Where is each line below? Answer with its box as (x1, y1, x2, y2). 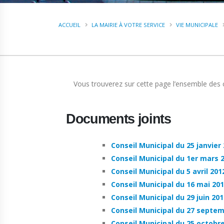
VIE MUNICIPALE (176, 21, 218, 28)
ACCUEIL (58, 21, 80, 28)
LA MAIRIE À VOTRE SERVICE (91, 21, 165, 28)
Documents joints (66, 111, 171, 126)
